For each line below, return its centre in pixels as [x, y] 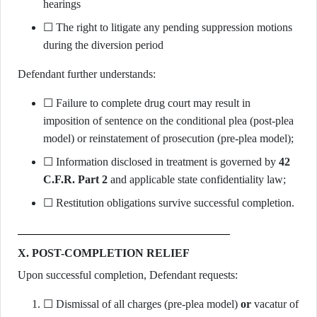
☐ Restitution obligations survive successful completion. [169, 203]
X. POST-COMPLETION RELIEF [104, 253]
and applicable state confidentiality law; [197, 179]
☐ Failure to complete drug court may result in [147, 103]
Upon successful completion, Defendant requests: [128, 275]
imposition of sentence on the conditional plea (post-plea [168, 121]
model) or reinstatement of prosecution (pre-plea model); [168, 138]
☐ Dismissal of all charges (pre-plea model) [142, 304]
